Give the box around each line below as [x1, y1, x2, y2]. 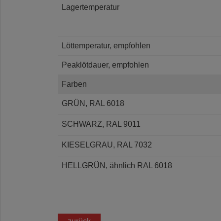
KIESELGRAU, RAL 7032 [62, 140, 152, 149]
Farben [62, 79, 87, 88]
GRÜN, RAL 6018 [62, 99, 124, 108]
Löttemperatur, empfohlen [62, 41, 150, 50]
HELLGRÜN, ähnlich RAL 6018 [62, 161, 172, 170]
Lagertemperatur [62, 2, 119, 11]
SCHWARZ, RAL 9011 [62, 119, 141, 128]
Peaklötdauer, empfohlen [62, 60, 149, 69]
